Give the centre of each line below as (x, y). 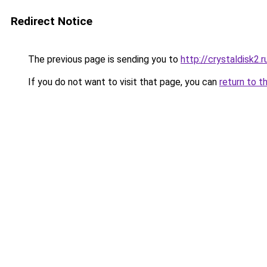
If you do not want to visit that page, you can (122, 82)
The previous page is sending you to (103, 59)
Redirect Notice (52, 21)
